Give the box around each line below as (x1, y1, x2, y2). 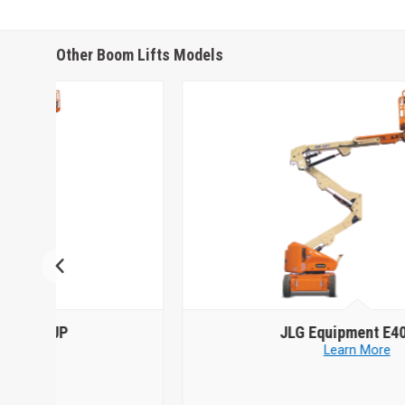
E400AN (265, 322, 318, 342)
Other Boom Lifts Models (56, 45, 223, 64)
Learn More (206, 342, 274, 358)
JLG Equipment (162, 322, 266, 342)
